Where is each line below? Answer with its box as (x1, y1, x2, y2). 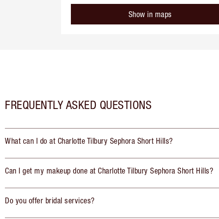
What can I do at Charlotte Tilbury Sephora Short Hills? (5, 136, 173, 146)
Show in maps (128, 10, 172, 19)
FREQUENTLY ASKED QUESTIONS (5, 98, 152, 112)
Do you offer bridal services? (5, 196, 95, 205)
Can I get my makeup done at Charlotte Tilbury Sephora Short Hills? (5, 166, 213, 175)
